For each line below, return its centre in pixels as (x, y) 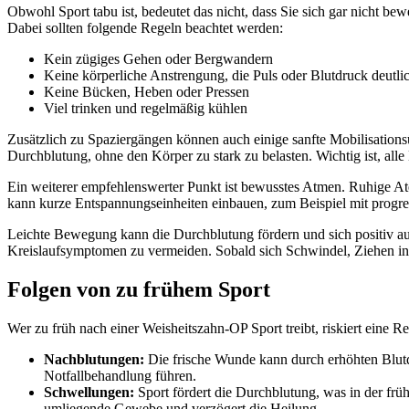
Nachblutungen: (94, 359)
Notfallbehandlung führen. (120, 375)
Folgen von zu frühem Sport (139, 290)
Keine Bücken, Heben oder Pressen (147, 92)
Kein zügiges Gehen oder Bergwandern (158, 59)
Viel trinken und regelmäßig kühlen (146, 109)
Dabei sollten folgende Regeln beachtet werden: (145, 28)
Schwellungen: (89, 392)
